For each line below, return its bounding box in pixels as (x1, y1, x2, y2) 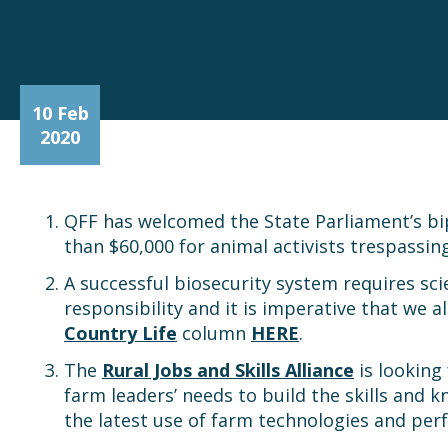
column (177, 321, 251, 345)
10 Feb (31, 101, 89, 125)
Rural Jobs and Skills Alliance (102, 358, 354, 382)
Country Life (64, 321, 177, 345)
